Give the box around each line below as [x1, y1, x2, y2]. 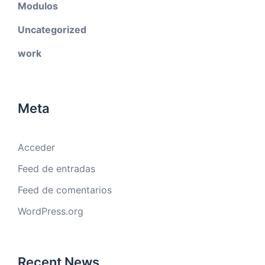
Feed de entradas [18, 163, 95, 175]
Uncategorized [18, 24, 86, 36]
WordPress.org [18, 205, 83, 218]
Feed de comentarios [18, 184, 112, 196]
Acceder [18, 141, 55, 154]
